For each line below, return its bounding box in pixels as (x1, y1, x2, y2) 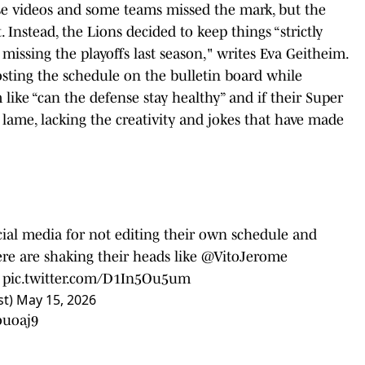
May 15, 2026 (16, 290, 96, 309)
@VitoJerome (201, 248, 288, 265)
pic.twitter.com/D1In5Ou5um (2, 270, 191, 287)
